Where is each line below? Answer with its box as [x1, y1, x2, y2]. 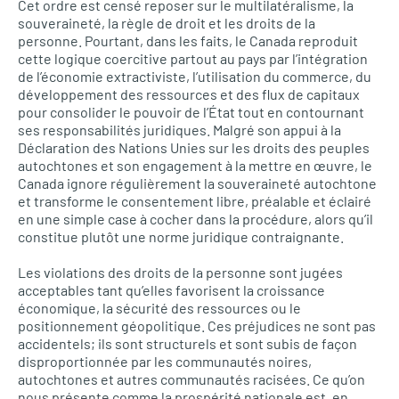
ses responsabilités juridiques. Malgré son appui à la [18, 121, 341, 138]
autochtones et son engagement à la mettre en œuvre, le [18, 157, 372, 174]
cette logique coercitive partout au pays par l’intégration [18, 50, 368, 67]
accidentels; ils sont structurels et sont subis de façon [18, 335, 357, 352]
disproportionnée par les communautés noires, [18, 353, 312, 370]
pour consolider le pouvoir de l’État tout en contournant [18, 103, 364, 120]
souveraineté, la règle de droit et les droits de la [18, 14, 315, 31]
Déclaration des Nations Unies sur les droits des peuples [18, 139, 370, 156]
